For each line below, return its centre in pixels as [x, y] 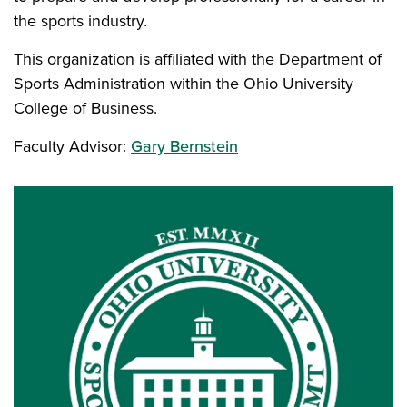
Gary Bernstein [184, 146]
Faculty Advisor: [72, 146]
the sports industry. [80, 21]
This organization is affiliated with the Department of [198, 59]
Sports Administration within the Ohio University [184, 84]
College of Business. [85, 108]
